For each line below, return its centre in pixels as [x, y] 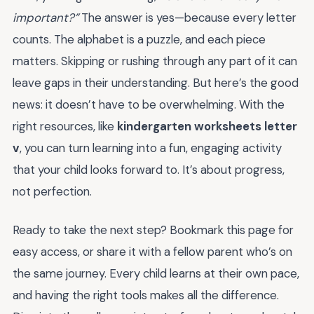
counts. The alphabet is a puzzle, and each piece [139, 40]
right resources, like [65, 127]
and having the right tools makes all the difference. [146, 295]
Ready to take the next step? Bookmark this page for [153, 230]
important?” [46, 18]
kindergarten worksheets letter [207, 127]
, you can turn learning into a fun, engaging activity [151, 148]
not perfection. [52, 192]
